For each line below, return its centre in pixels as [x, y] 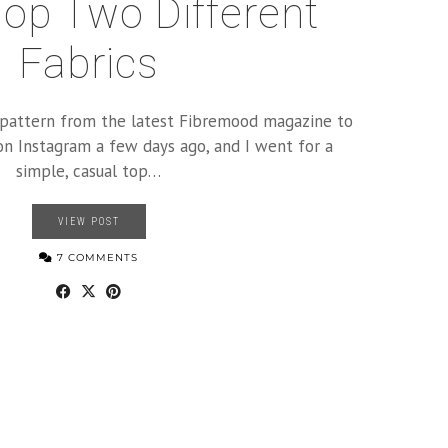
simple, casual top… [88, 171]
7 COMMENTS [95, 257]
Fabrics [88, 63]
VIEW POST [88, 221]
